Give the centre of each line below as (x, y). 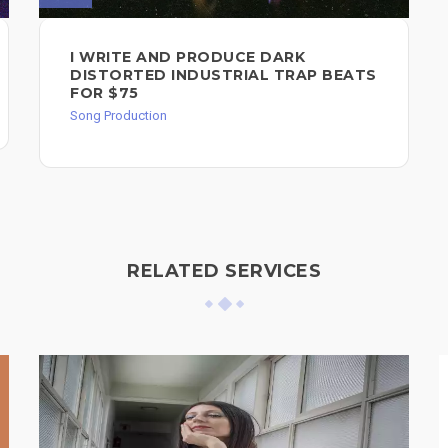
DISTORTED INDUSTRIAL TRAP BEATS (223, 75)
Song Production (118, 116)
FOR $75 (104, 93)
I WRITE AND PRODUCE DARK (187, 57)
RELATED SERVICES (224, 271)
